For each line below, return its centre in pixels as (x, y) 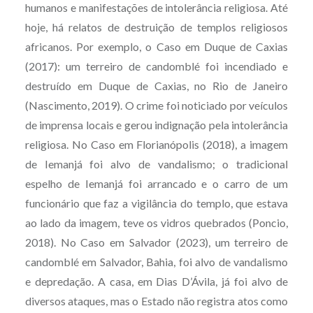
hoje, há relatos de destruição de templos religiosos (156, 27)
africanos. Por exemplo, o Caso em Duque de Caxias (156, 46)
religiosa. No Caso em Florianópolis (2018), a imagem (156, 144)
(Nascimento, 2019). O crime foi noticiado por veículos (156, 105)
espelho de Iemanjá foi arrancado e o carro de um (156, 183)
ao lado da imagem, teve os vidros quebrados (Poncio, (156, 222)
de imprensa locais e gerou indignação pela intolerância (156, 124)
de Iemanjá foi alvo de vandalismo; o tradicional (156, 163)
